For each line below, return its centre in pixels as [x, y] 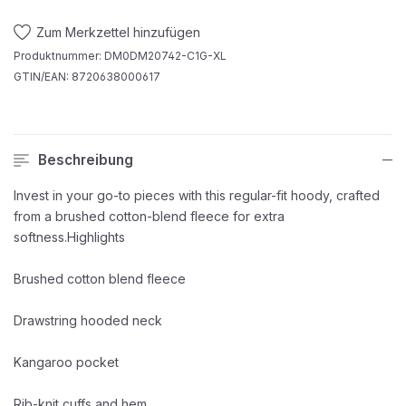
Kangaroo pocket [66, 362]
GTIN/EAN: [43, 77]
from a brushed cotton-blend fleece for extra [149, 217]
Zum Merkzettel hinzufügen [119, 32]
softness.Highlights [69, 237]
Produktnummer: [59, 56]
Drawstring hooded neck [88, 321]
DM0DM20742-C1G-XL [165, 56]
